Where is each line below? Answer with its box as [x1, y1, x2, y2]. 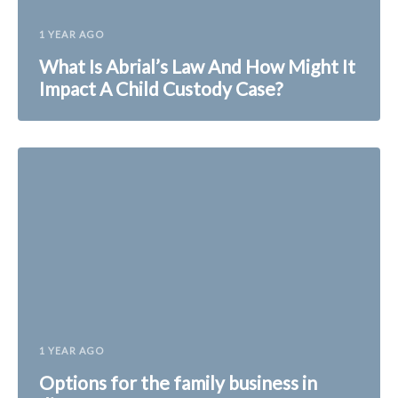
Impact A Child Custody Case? [39, 76, 283, 99]
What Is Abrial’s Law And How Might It [39, 54, 355, 77]
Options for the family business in [39, 370, 317, 394]
